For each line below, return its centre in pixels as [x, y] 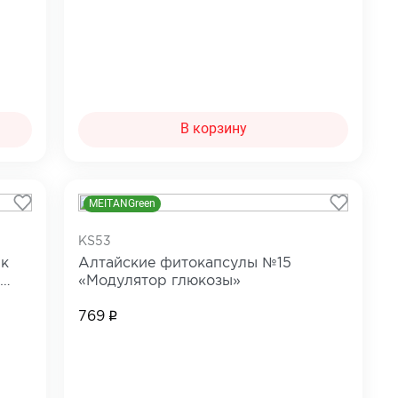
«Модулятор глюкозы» [160, 281]
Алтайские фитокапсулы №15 [185, 263]
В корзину [213, 129]
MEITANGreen [123, 203]
